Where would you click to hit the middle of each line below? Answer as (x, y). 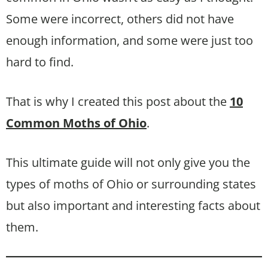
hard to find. (40, 62)
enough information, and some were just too (130, 40)
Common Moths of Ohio (76, 123)
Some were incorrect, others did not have (120, 19)
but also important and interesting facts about (133, 205)
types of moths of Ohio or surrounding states (131, 184)
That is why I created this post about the (118, 101)
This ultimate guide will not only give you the (128, 162)
